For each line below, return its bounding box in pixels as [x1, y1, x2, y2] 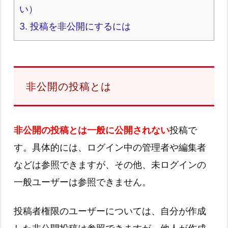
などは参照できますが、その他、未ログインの [14, 159, 206, 170]
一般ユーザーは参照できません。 [14, 177, 151, 188]
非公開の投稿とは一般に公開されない [14, 125, 169, 136]
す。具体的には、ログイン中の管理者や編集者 [14, 142, 206, 153]
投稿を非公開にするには [27, 21, 131, 32]
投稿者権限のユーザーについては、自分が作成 [14, 206, 206, 217]
